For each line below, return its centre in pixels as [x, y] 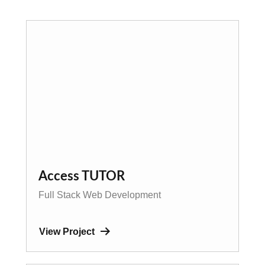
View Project [67, 231]
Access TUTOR [82, 176]
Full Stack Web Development [100, 195]
